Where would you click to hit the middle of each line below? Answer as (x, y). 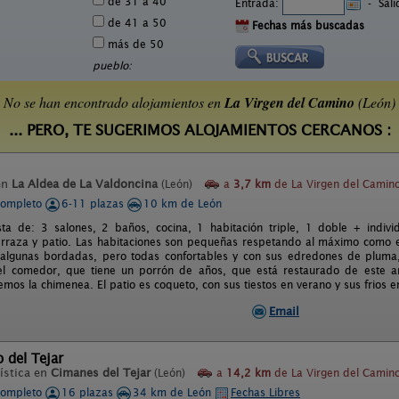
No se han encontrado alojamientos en (114, 102)
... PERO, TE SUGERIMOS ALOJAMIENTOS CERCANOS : (199, 130)
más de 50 (134, 44)
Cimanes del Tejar (101, 373)
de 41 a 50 (135, 23)
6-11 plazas (94, 204)
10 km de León (183, 204)
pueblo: (112, 65)
